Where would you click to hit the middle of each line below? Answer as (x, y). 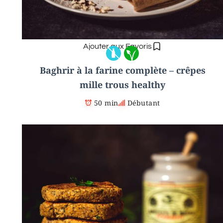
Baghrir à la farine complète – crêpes (122, 70)
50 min (106, 103)
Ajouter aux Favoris (117, 46)
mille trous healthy (122, 84)
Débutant (144, 103)
